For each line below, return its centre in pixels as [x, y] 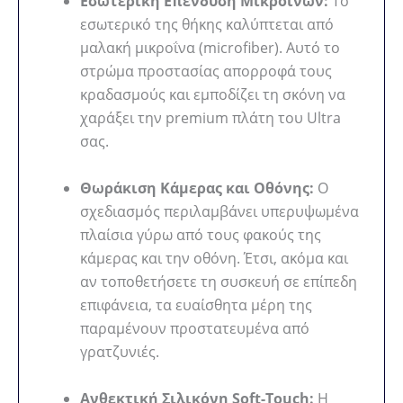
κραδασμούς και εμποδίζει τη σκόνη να [213, 95]
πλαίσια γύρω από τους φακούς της [201, 235]
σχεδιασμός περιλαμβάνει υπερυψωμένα [219, 212]
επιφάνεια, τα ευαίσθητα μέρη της [196, 305]
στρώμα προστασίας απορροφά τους [206, 72]
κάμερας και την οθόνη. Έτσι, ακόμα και [214, 259]
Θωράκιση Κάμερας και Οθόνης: [197, 188]
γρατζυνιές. [120, 352]
